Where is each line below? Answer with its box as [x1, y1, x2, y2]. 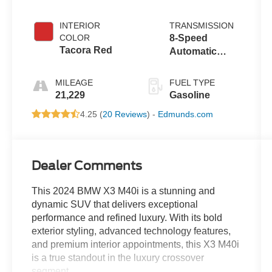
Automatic [169, 46, 217, 56]
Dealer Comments [32, 158, 143, 173]
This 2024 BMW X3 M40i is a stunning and [32, 185, 216, 196]
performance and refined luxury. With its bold [32, 212, 223, 223]
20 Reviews [103, 109, 148, 119]
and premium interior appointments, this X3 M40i [32, 239, 240, 250]
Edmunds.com [158, 109, 214, 119]
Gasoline [169, 89, 210, 100]
